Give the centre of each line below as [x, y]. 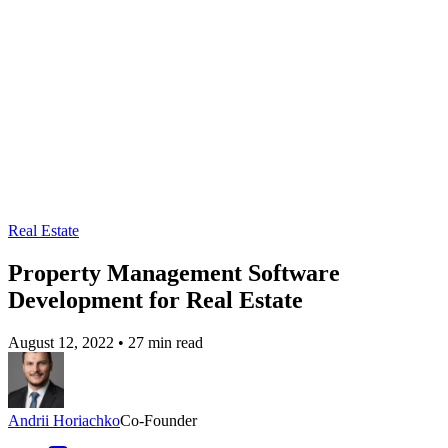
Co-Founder [158, 421]
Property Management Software [174, 273]
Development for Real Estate [155, 300]
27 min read [165, 343]
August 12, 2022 [61, 343]
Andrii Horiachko [64, 421]
